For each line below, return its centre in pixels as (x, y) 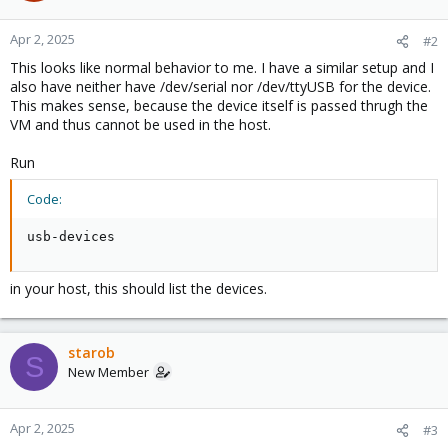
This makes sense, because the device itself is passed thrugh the (219, 105)
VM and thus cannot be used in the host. (140, 124)
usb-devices (71, 236)
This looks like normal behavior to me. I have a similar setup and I (222, 67)
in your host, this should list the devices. (138, 288)
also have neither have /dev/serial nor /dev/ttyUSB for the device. (220, 86)
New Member (108, 372)
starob (91, 352)
